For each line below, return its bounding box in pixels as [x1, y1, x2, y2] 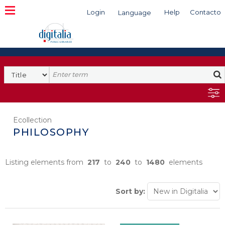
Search [49, 66, 76, 75]
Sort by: [116, 187, 145, 196]
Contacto [190, 8, 221, 16]
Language [118, 9, 151, 17]
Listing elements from [5, 158, 87, 167]
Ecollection [13, 116, 52, 125]
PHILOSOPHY [13, 126, 89, 138]
